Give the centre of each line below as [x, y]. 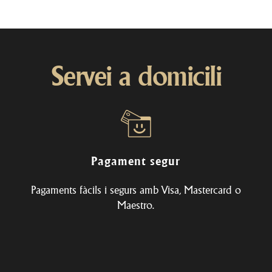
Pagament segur [136, 161]
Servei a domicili [136, 76]
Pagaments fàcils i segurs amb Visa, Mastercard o [136, 189]
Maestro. [136, 205]
